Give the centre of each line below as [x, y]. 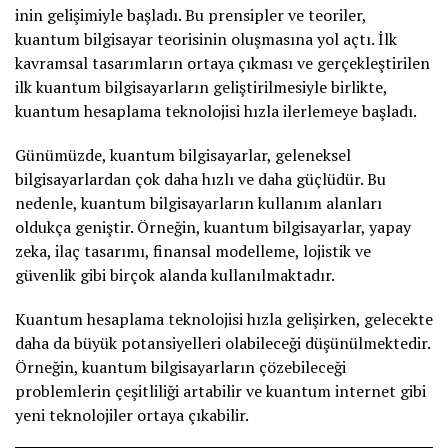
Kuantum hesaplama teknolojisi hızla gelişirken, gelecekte [224, 318]
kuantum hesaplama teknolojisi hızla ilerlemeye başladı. [216, 110]
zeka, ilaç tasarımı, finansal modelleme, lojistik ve [193, 250]
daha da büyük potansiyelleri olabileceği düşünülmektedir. [222, 342]
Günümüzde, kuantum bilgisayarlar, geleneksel [183, 154]
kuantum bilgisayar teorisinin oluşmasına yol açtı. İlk [206, 38]
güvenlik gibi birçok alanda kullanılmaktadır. [175, 274]
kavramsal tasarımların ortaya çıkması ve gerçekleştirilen [222, 62]
